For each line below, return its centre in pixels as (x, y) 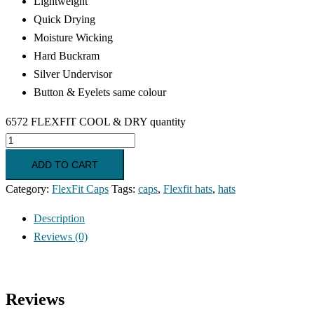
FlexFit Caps (80, 189)
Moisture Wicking (73, 37)
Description (59, 218)
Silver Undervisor (73, 74)
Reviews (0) (61, 236)
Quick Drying (64, 19)
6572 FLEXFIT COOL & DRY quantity (96, 121)
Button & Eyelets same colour (100, 92)
